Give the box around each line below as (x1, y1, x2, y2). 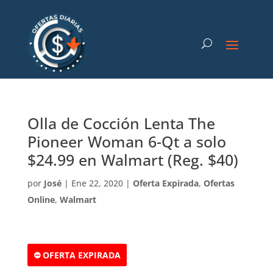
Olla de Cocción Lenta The (27, 113, 215, 133)
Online (27, 194, 55, 205)
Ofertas (203, 177, 235, 189)
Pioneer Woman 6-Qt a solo (27, 131, 226, 152)
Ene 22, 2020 (71, 177, 123, 189)
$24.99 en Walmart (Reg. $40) (27, 149, 238, 170)
